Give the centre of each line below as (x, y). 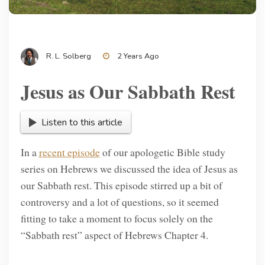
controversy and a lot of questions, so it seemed (119, 201)
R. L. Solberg (68, 56)
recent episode (69, 152)
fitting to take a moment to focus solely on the (117, 218)
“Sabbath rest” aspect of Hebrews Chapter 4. (114, 235)
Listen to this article (82, 122)
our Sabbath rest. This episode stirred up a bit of (121, 185)
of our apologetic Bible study (162, 152)
